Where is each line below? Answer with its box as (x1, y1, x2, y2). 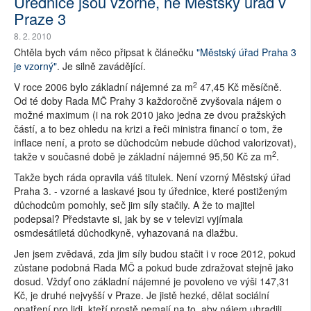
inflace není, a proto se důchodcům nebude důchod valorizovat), (14, 135, 296, 150)
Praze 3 (14, 8, 66, 30)
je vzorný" (14, 59, 57, 74)
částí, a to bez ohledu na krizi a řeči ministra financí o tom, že (14, 121, 283, 136)
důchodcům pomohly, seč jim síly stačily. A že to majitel (14, 198, 255, 212)
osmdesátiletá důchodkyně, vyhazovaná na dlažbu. (14, 226, 238, 240)
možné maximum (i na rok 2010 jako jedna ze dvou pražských (14, 108, 286, 122)
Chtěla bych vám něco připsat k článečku (14, 45, 196, 60)
